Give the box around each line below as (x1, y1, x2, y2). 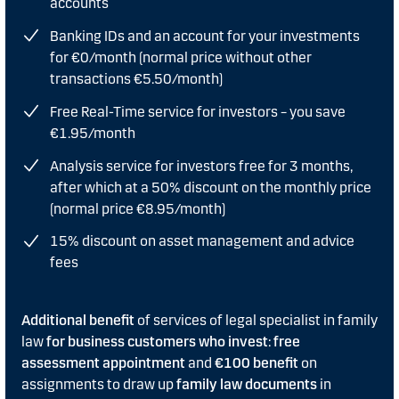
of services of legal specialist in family (134, 311, 378, 329)
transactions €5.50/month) (50, 69, 223, 87)
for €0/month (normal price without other (50, 48, 312, 66)
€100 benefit (215, 354, 298, 371)
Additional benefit (21, 311, 134, 329)
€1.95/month (50, 124, 135, 142)
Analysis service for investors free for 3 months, (50, 157, 353, 175)
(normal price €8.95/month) (50, 199, 225, 217)
